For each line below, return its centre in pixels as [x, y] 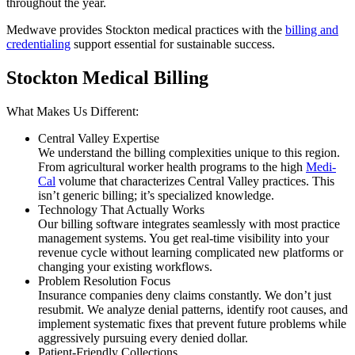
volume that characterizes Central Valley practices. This [195, 181]
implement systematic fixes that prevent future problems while [192, 323]
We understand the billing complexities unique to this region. [189, 152]
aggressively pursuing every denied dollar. [143, 338]
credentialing [38, 44]
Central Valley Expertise [99, 138]
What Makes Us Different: [73, 111]
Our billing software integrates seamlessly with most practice [189, 223]
